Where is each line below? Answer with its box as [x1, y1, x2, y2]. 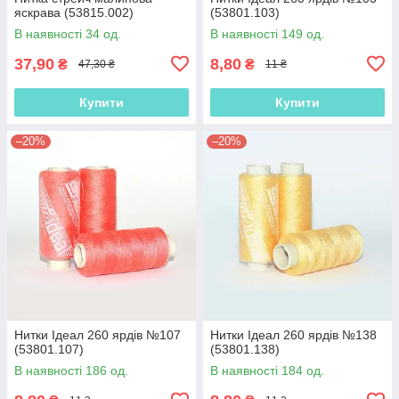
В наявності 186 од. [14, 362, 128, 378]
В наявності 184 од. [210, 362, 324, 378]
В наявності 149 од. [210, 26, 324, 41]
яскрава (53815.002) [14, 4, 134, 20]
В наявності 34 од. [14, 26, 121, 41]
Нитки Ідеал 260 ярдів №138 [210, 327, 377, 342]
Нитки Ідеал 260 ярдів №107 [14, 327, 181, 342]
